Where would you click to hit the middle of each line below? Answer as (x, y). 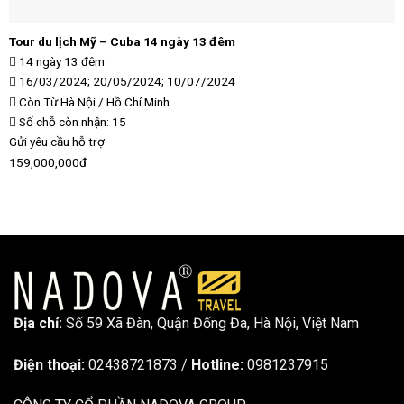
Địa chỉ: (40, 323)
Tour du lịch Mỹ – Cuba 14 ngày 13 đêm (122, 42)
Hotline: (219, 364)
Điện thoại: (51, 364)
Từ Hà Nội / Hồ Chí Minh (106, 101)
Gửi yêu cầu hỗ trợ (56, 142)
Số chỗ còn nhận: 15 (71, 122)
